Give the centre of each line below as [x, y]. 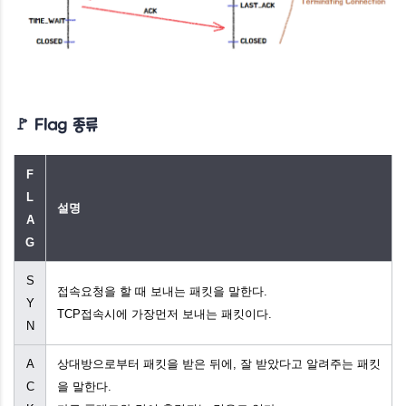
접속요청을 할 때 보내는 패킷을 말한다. [162, 291]
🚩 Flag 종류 [56, 125]
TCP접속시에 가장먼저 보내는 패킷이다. [164, 314]
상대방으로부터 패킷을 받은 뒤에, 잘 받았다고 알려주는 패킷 [219, 363]
